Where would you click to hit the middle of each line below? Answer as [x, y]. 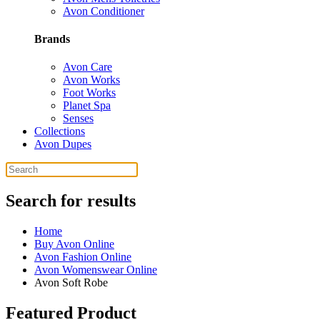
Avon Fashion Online [83, 257]
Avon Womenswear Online [96, 270]
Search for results [71, 201]
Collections [60, 131]
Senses [78, 119]
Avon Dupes [63, 144]
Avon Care [87, 67]
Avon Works [91, 80]
